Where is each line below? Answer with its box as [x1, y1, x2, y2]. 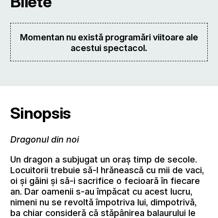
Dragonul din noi [10, 134, 79, 145]
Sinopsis [10, 103, 71, 123]
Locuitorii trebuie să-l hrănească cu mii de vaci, [10, 164, 204, 175]
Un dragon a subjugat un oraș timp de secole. [10, 153, 198, 164]
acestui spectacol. [71, 42, 147, 53]
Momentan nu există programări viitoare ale [20, 31, 198, 42]
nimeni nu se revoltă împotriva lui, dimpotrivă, [10, 196, 197, 207]
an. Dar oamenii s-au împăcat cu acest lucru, [10, 185, 193, 197]
